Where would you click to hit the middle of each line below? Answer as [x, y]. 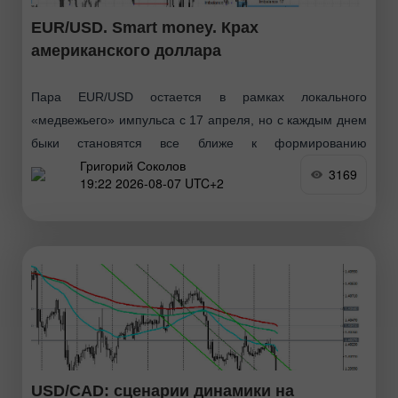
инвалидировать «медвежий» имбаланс [147, 189]
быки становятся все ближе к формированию [199, 143]
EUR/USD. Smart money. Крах [145, 27]
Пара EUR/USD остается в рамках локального [199, 96]
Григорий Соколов [133, 166]
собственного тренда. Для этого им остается [199, 166]
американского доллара [126, 50]
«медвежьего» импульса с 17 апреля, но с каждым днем [199, 119]
